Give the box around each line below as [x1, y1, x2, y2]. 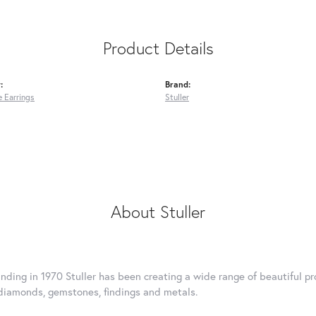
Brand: [165, 78, 190, 90]
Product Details [102, 36, 214, 59]
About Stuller [111, 200, 205, 223]
